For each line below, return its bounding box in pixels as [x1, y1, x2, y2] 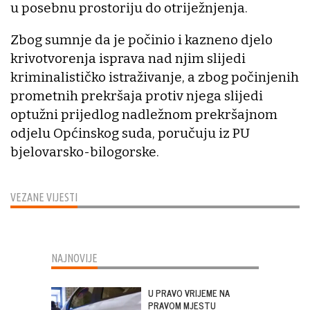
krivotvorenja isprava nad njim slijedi [10, 50, 246, 66]
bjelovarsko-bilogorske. [10, 143, 159, 160]
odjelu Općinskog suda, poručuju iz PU [10, 125, 250, 141]
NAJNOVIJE [51, 251, 98, 264]
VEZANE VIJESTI [10, 190, 77, 203]
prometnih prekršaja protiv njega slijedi [10, 87, 263, 104]
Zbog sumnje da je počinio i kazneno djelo [10, 31, 273, 48]
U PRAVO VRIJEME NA [148, 285, 230, 300]
